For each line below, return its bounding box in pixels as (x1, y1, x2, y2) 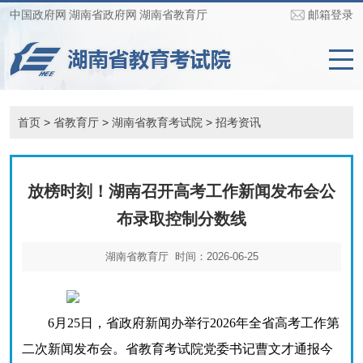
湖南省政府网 (69, 9, 137, 21)
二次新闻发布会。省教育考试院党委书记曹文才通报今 (22, 342, 333, 356)
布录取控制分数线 (117, 210, 246, 228)
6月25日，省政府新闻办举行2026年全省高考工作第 (22, 316, 340, 330)
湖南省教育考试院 (112, 116, 203, 129)
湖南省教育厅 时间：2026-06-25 (105, 250, 258, 263)
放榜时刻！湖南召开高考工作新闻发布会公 (28, 182, 335, 200)
